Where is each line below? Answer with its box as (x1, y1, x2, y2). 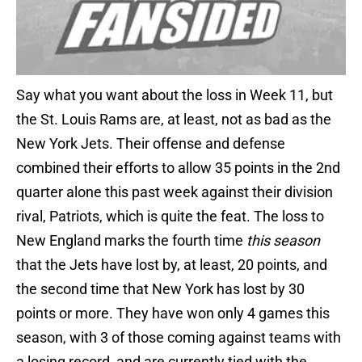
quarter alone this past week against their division (16, 183, 333, 201)
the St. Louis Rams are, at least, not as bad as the (16, 111, 331, 128)
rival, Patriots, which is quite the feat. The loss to (16, 208, 324, 225)
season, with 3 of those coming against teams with (16, 329, 341, 347)
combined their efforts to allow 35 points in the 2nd (16, 159, 340, 177)
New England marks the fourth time (16, 232, 246, 250)
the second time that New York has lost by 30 (16, 280, 305, 298)
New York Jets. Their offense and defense (16, 135, 285, 153)
